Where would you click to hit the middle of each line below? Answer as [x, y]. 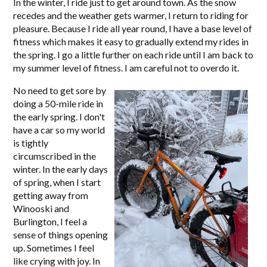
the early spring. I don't [59, 117]
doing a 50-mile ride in [58, 103]
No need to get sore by [60, 90]
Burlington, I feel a [50, 221]
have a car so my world [59, 130]
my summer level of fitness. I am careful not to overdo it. [127, 68]
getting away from [51, 195]
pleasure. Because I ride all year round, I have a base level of [133, 28]
